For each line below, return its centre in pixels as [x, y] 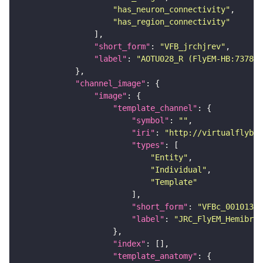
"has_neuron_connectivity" [171, 10]
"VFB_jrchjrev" [193, 47]
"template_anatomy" [155, 256]
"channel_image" [110, 84]
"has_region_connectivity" [171, 22]
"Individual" [178, 170]
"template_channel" [155, 108]
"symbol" [150, 121]
